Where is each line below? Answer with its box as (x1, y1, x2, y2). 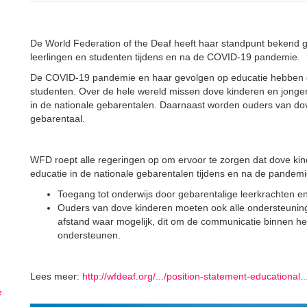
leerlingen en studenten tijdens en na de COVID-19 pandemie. (30, 51, 300, 62)
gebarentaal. (30, 113, 85, 124)
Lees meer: (30, 271, 79, 282)
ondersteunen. (58, 230, 121, 241)
